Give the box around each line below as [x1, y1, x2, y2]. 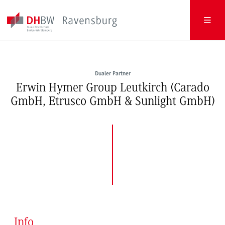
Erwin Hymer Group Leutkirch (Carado [16, 82, 209, 95]
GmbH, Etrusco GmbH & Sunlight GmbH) [10, 95, 215, 108]
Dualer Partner [94, 71, 131, 77]
